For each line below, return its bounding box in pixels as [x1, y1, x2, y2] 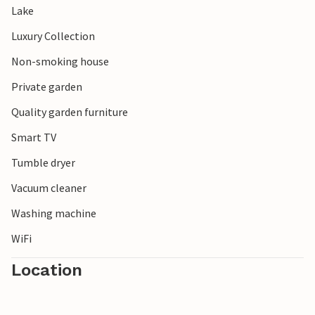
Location [11, 260, 82, 281]
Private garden [11, 79, 82, 94]
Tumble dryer [11, 155, 75, 170]
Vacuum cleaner [11, 181, 86, 195]
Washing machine [11, 206, 96, 221]
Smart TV [11, 130, 56, 145]
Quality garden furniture [11, 105, 128, 120]
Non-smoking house [11, 54, 109, 69]
